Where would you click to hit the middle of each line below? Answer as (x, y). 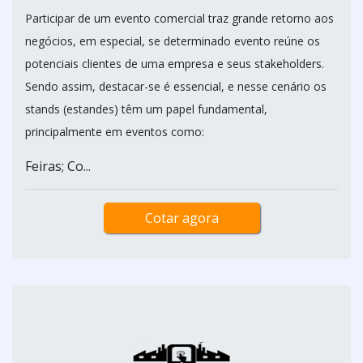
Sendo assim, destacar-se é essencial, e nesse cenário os (176, 86)
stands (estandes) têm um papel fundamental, (146, 109)
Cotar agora (181, 218)
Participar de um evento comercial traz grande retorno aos (179, 18)
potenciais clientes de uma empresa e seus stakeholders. (175, 64)
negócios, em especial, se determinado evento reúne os (173, 41)
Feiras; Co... (58, 166)
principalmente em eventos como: (115, 132)
